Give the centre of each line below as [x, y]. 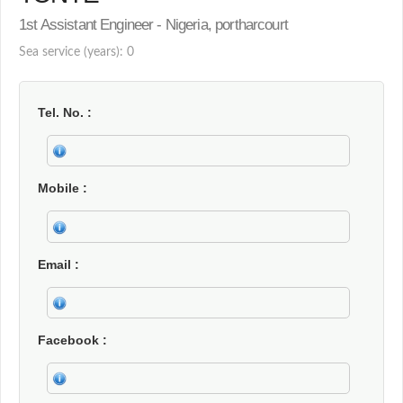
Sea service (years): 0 [76, 52]
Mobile [60, 188]
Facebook [70, 340]
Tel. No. [63, 112]
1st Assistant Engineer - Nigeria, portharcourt [153, 25]
